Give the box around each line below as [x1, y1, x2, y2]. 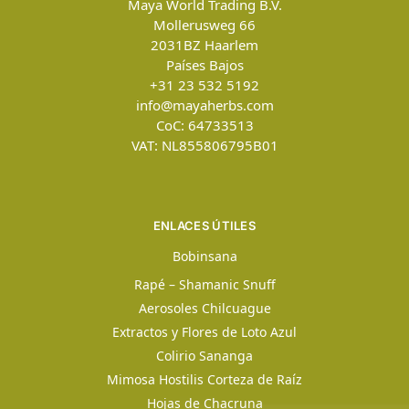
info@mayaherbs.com [135, 96, 274, 115]
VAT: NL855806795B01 [131, 136, 278, 155]
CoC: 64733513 [155, 116, 254, 135]
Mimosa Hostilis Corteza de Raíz [107, 370, 302, 388]
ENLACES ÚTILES [152, 218, 257, 234]
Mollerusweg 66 [153, 16, 256, 35]
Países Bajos [165, 56, 244, 75]
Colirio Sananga [156, 346, 253, 364]
